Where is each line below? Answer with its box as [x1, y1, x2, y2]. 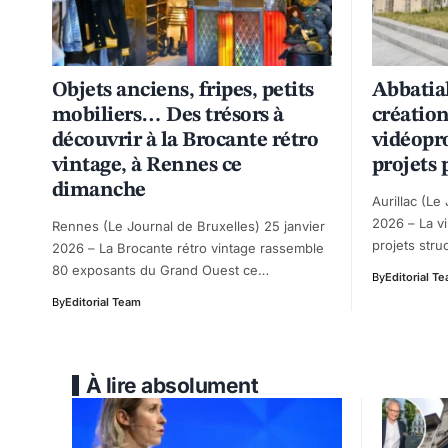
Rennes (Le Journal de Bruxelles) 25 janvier [52, 217, 325, 234]
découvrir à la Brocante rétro [52, 129, 319, 151]
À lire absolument [86, 372, 259, 398]
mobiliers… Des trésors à [52, 104, 284, 126]
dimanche [52, 179, 146, 201]
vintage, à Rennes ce [52, 154, 242, 176]
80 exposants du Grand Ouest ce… [52, 261, 269, 278]
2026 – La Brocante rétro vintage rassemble [52, 239, 324, 256]
